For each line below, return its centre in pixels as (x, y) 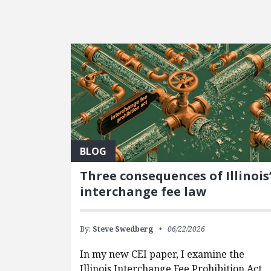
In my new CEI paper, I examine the (162, 254)
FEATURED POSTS (114, 40)
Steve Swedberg (123, 229)
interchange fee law (143, 192)
